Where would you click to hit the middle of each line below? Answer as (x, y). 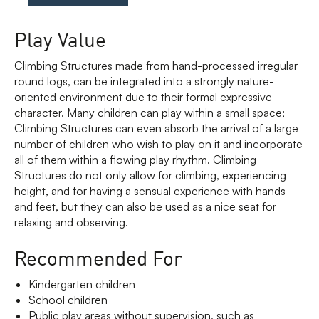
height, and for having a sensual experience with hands (150, 190)
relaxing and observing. (71, 222)
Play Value (60, 38)
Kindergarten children (82, 284)
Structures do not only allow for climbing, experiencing (150, 175)
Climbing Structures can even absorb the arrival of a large (156, 128)
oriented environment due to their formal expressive (143, 96)
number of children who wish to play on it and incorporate (158, 143)
